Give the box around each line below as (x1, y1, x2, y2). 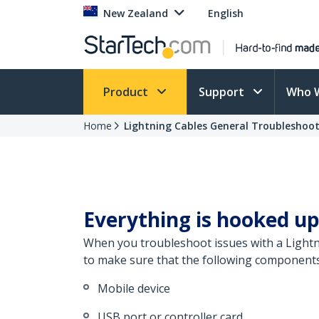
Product (103, 84, 151, 100)
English (208, 6, 244, 20)
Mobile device (98, 281, 170, 296)
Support (199, 84, 247, 100)
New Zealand (103, 6, 168, 20)
